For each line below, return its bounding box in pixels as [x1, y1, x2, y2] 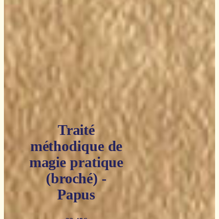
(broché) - [45, 170, 107, 187]
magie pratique [29, 154, 124, 171]
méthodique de [30, 138, 123, 154]
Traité [57, 122, 95, 138]
